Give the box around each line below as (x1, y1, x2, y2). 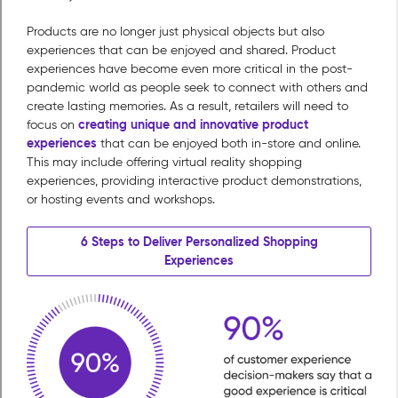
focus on (27, 117, 78, 133)
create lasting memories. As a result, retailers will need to (27, 99, 348, 115)
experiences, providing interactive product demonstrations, (27, 173, 362, 189)
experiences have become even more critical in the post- (27, 61, 353, 77)
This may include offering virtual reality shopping (27, 155, 302, 171)
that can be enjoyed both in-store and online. (97, 136, 361, 152)
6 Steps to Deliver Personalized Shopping (80, 234, 318, 251)
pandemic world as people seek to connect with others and (27, 80, 368, 96)
